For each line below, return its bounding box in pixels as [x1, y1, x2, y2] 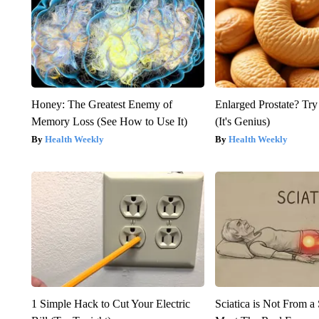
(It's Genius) [215, 115, 271, 127]
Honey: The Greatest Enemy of [31, 98, 172, 110]
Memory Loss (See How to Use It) [31, 115, 187, 127]
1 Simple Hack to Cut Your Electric [31, 297, 190, 310]
